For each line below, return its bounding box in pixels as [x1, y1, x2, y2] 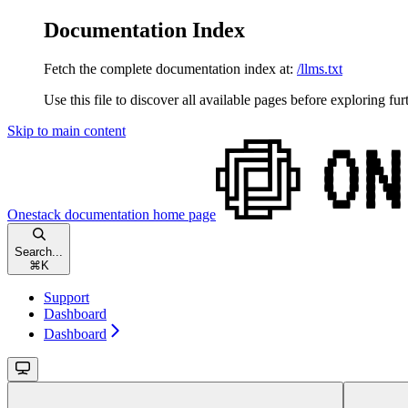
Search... [15, 244, 63, 259]
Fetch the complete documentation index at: [44, 60, 293, 76]
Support [44, 289, 89, 305]
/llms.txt [297, 60, 342, 76]
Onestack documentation [7, 206, 149, 222]
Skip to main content [7, 122, 126, 138]
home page [149, 206, 216, 222]
